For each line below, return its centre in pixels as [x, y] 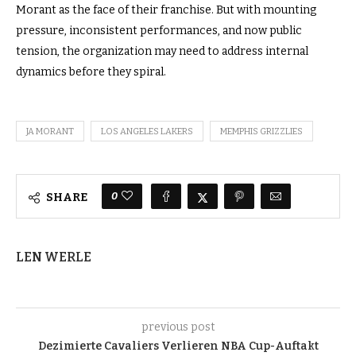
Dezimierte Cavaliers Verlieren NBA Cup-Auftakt [178, 346]
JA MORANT [50, 131]
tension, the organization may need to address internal [162, 51]
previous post [178, 327]
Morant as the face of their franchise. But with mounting [166, 10]
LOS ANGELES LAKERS [147, 131]
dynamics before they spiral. [91, 72]
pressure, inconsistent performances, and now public [159, 30]
